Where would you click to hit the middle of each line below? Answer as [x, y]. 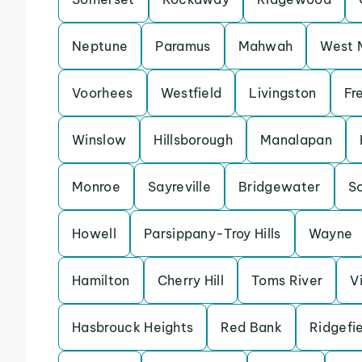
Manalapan [296, 140]
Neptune [100, 46]
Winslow [99, 140]
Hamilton [101, 280]
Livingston [283, 93]
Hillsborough [194, 140]
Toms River [287, 280]
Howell [94, 234]
